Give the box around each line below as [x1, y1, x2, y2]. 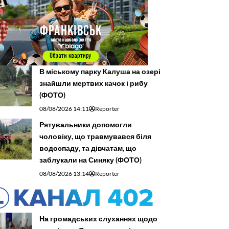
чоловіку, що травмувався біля [39, 131, 151, 141]
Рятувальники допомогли [39, 120, 132, 129]
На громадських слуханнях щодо [39, 214, 157, 223]
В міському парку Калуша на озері [39, 66, 161, 76]
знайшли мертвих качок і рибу [39, 78, 148, 87]
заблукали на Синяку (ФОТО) [39, 155, 142, 164]
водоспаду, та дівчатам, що [39, 143, 136, 152]
